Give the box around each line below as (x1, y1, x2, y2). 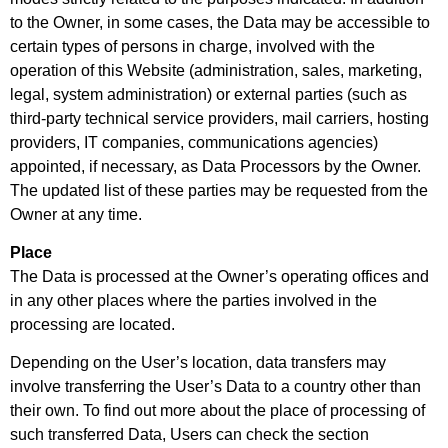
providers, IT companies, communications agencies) (10, 133, 378, 151)
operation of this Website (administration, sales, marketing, (10, 61, 422, 79)
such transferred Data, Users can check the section (10, 426, 369, 444)
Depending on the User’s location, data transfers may (10, 354, 386, 372)
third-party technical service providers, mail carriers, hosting (10, 109, 429, 127)
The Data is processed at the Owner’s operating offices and (10, 268, 429, 286)
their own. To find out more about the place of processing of (10, 402, 425, 420)
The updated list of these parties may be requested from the (10, 181, 428, 199)
